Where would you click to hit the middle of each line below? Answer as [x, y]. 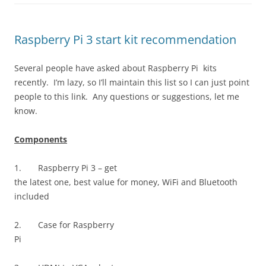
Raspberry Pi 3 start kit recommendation [125, 40]
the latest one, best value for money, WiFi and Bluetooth [126, 182]
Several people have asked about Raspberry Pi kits [115, 68]
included [32, 197]
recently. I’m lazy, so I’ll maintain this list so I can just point [132, 83]
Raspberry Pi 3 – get [77, 168]
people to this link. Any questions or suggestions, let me [127, 97]
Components [41, 140]
